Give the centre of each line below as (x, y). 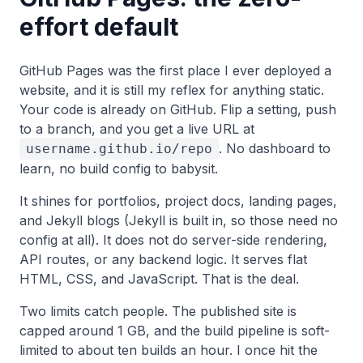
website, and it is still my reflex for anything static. (172, 90)
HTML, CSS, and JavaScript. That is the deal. (159, 279)
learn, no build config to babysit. (119, 169)
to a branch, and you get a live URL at (137, 129)
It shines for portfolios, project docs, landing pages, (178, 201)
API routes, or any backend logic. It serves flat (163, 259)
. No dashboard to (275, 148)
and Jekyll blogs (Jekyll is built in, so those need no (179, 220)
